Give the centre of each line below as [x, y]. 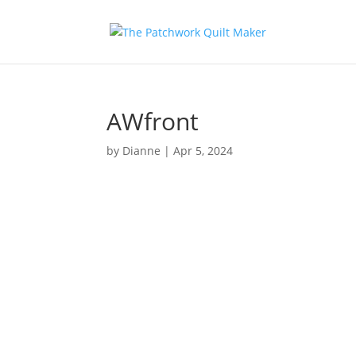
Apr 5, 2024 [203, 151]
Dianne [142, 151]
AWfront [153, 121]
